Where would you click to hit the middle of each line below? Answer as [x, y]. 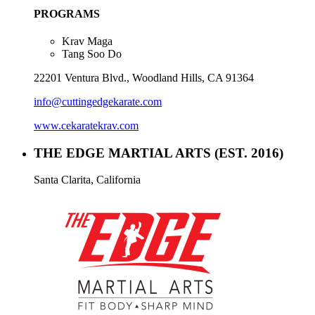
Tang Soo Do [92, 54]
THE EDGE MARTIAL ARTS [124, 153]
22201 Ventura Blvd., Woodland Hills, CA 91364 [144, 78]
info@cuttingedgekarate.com [98, 102]
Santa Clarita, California [87, 180]
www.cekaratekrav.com [86, 126]
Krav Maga [87, 41]
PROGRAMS [67, 13]
